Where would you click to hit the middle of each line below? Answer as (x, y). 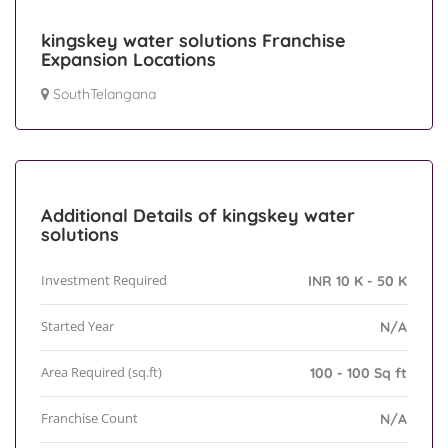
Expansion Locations (128, 60)
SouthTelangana (104, 94)
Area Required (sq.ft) (101, 372)
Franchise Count (89, 418)
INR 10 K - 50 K (357, 281)
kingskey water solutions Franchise (193, 41)
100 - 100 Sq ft (358, 373)
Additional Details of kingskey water (198, 216)
